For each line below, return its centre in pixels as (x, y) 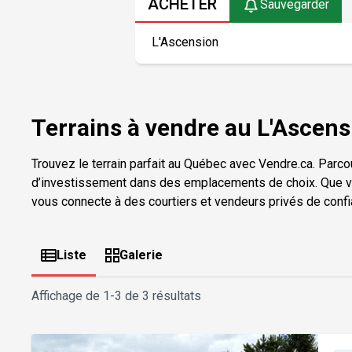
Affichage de (67, 295)
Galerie (141, 255)
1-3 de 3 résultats (152, 295)
